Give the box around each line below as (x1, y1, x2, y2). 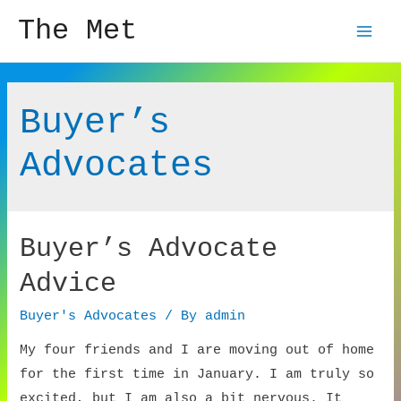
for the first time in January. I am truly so (20, 367, 375, 382)
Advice (20, 268, 117, 299)
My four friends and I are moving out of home (20, 343, 375, 358)
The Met (18, 13, 137, 47)
